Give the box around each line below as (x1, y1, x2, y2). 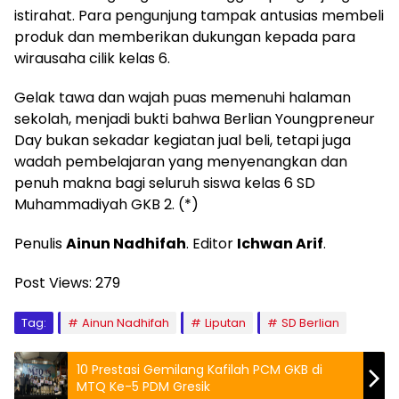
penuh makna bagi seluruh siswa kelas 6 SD (14, 173, 315, 194)
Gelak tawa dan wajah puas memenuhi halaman (14, 87, 351, 109)
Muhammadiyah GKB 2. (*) (14, 194, 199, 216)
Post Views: (14, 273, 92, 294)
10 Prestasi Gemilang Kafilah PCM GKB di (77, 361, 322, 379)
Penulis (14, 233, 66, 255)
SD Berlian (281, 314, 339, 332)
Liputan (205, 314, 246, 332)
